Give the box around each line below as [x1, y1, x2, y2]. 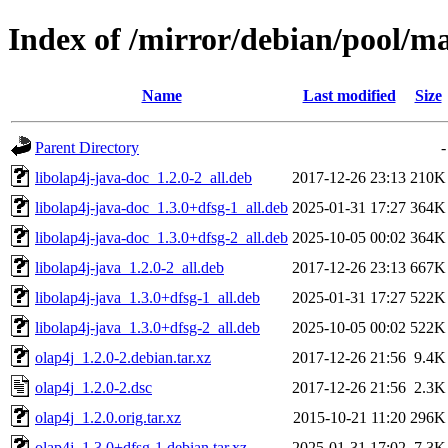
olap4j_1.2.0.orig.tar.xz [35, 408, 181, 426]
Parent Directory [35, 138, 139, 156]
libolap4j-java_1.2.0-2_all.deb [35, 258, 224, 276]
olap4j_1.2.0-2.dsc [35, 378, 152, 396]
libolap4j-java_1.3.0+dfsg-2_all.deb [35, 318, 260, 336]
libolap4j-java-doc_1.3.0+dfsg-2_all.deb [35, 228, 288, 246]
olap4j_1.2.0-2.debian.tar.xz [35, 348, 211, 366]
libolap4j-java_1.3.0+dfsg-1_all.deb [35, 288, 260, 306]
